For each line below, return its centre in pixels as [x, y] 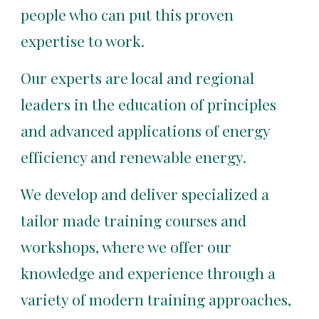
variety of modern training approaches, [156, 299]
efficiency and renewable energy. [134, 157]
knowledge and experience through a [148, 273]
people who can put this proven [127, 14]
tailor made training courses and [134, 220]
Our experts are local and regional [138, 78]
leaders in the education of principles [149, 104]
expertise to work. [83, 41]
